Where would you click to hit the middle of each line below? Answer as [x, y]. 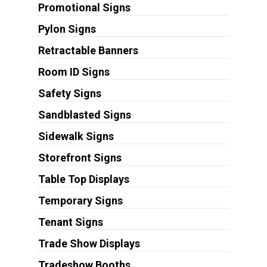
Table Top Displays [83, 179]
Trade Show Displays [89, 244]
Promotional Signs [84, 8]
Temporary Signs [80, 201]
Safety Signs [69, 94]
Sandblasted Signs [84, 115]
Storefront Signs [80, 158]
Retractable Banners [88, 51]
